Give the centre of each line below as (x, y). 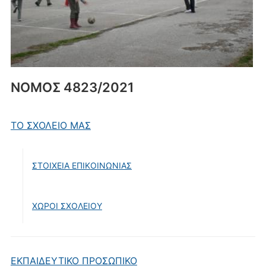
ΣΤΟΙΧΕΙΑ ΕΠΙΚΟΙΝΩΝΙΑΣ (82, 165)
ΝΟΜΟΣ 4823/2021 (72, 87)
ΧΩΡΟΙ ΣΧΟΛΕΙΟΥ (67, 205)
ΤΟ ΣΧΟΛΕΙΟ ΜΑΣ (50, 125)
